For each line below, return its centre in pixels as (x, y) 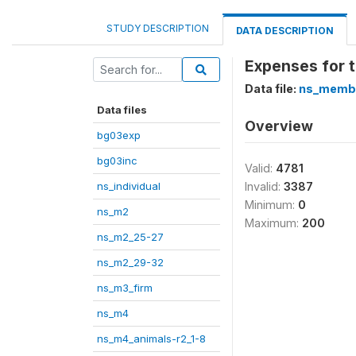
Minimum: (271, 205)
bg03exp (119, 135)
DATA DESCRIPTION (285, 31)
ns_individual (129, 186)
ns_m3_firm (125, 288)
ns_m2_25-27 (130, 237)
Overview (279, 126)
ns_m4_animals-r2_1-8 (151, 339)
